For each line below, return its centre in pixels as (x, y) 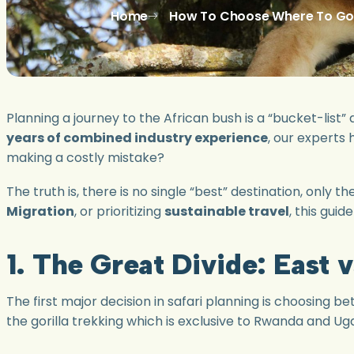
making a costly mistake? (85, 158)
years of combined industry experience (137, 138)
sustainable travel (227, 212)
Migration (40, 212)
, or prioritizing (119, 212)
